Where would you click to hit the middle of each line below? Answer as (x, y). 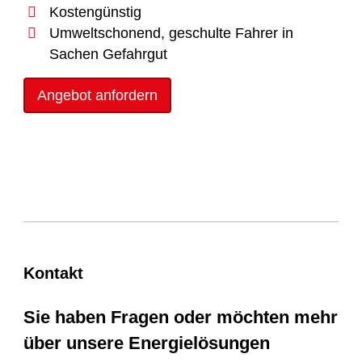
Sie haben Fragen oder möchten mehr (180, 317)
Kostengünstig (95, 12)
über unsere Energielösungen (146, 343)
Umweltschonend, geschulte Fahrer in (171, 33)
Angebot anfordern (97, 95)
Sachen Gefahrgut (108, 54)
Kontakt (53, 273)
